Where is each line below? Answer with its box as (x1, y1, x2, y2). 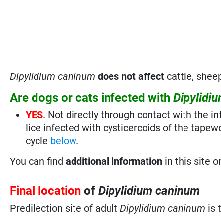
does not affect (98, 70, 165, 82)
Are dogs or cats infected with (10, 90, 174, 105)
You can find (10, 155, 66, 167)
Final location (10, 184, 81, 198)
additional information (66, 155, 163, 167)
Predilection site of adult (10, 202, 120, 214)
